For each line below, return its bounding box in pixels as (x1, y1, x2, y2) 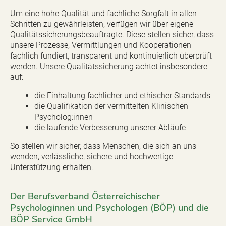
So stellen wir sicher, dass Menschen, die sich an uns (10, 141, 196, 151)
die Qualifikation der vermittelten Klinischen (34, 101, 188, 111)
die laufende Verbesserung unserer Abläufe (34, 122, 186, 132)
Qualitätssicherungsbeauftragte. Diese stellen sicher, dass (10, 29, 214, 39)
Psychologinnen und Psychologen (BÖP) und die (10, 201, 209, 214)
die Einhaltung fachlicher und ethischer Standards (34, 90, 210, 100)
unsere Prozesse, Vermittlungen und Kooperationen (10, 40, 191, 50)
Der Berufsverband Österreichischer (10, 190, 160, 202)
